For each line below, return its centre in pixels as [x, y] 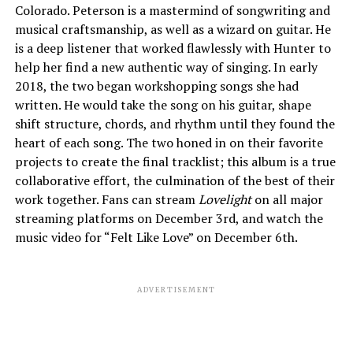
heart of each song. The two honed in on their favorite [169, 142]
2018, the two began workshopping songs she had [156, 85]
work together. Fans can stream [106, 199]
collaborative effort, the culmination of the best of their [175, 180]
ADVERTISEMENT [176, 289]
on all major [288, 199]
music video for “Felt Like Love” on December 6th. [156, 237]
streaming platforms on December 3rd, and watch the [169, 218]
